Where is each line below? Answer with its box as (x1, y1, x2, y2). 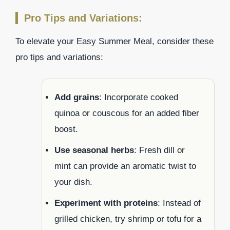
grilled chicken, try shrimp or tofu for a (54, 214, 201, 224)
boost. (54, 124, 78, 134)
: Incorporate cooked (99, 92, 178, 102)
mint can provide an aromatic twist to (54, 161, 196, 171)
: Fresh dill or (134, 145, 185, 155)
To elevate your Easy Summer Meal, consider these (15, 36, 214, 47)
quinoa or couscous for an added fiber (54, 108, 199, 118)
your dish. (54, 177, 92, 187)
